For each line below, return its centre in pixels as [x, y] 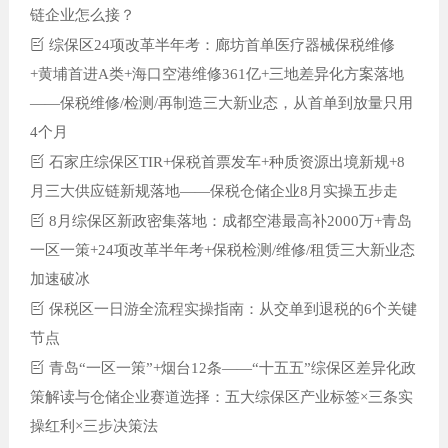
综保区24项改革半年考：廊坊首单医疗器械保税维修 [220, 44]
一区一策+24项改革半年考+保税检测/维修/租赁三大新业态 [223, 249]
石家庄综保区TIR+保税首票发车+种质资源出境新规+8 [225, 161]
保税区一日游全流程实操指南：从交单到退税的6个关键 [231, 308]
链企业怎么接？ [83, 14]
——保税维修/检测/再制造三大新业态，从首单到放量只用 [222, 102]
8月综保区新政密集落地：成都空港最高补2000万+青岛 [229, 220]
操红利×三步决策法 [94, 425]
